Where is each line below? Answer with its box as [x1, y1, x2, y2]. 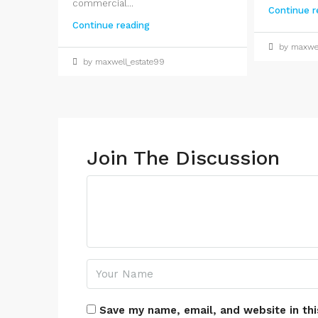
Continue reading [72, 20, 150, 31]
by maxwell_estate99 [80, 57, 165, 67]
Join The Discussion [87, 146, 280, 170]
